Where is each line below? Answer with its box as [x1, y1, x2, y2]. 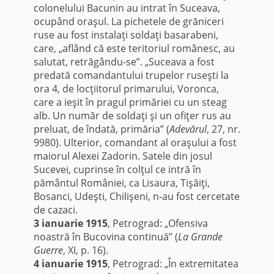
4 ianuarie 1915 [33, 257, 108, 271]
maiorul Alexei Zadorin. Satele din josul [33, 149, 212, 163]
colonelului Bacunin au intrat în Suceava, [33, 1, 220, 15]
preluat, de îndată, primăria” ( [33, 122, 169, 136]
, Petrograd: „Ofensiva [107, 217, 208, 231]
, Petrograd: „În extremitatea [107, 257, 239, 271]
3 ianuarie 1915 [33, 217, 108, 231]
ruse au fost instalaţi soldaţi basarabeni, [33, 28, 218, 42]
